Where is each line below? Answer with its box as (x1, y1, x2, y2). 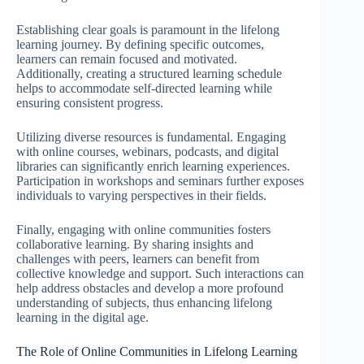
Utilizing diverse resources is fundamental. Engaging (16, 129, 286, 144)
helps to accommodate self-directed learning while (16, 80, 272, 95)
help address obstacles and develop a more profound (16, 280, 284, 295)
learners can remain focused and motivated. (16, 51, 237, 66)
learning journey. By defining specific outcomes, (16, 37, 264, 51)
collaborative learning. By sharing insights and (16, 236, 253, 251)
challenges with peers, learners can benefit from (16, 251, 259, 266)
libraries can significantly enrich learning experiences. (16, 158, 290, 173)
